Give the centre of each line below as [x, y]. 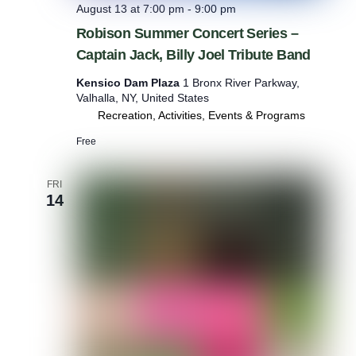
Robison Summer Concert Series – [187, 33]
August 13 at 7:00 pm [130, 8]
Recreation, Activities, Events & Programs [201, 115]
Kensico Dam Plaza [129, 82]
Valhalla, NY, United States [142, 97]
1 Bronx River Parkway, [241, 82]
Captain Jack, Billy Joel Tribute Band [193, 54]
